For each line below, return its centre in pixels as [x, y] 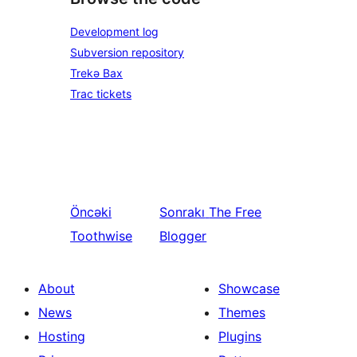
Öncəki [91, 212]
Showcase [249, 288]
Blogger [183, 235]
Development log [114, 31]
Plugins [240, 336]
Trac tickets [101, 93]
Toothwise [101, 235]
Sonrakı [182, 212]
